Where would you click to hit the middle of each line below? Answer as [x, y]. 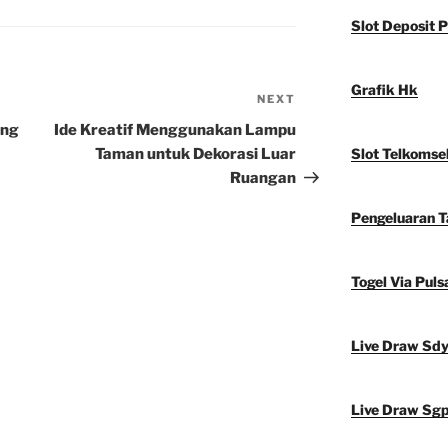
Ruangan [263, 178]
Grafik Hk [384, 90]
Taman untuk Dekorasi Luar [196, 154]
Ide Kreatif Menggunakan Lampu [175, 130]
